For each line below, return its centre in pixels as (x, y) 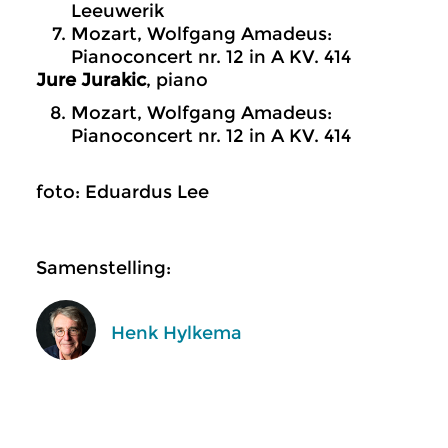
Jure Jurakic (91, 80)
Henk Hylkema (176, 332)
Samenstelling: (103, 268)
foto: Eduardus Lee (122, 192)
